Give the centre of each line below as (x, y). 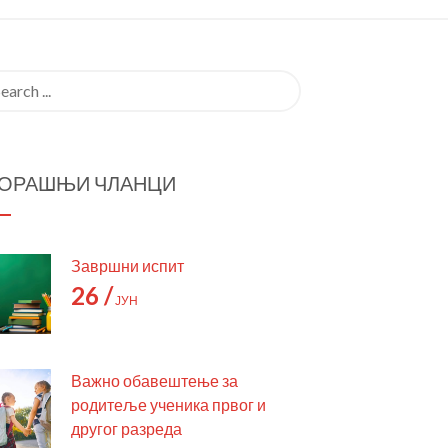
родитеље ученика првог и (168, 404)
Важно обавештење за (154, 380)
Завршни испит (127, 265)
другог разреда (126, 428)
